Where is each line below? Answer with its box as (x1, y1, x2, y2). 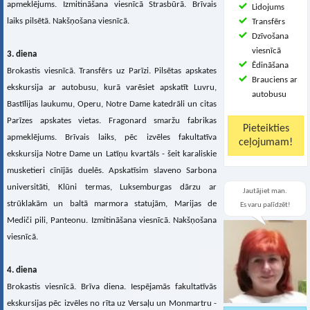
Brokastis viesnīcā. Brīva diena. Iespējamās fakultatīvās (7, 282, 217, 292)
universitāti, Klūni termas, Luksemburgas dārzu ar (7, 183, 217, 192)
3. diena (7, 50, 37, 60)
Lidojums (252, 3, 284, 12)
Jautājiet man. (243, 188, 287, 195)
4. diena (7, 266, 37, 275)
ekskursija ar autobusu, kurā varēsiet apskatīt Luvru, (7, 83, 217, 93)
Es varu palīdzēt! (239, 201, 291, 209)
